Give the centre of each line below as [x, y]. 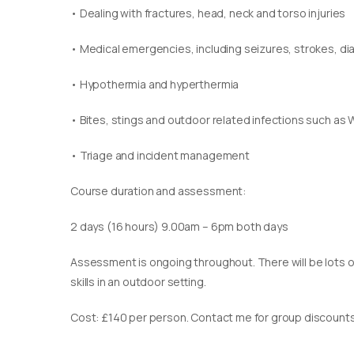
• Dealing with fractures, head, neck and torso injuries [208, 13]
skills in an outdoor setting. [138, 282]
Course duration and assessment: [158, 191]
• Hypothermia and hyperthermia [155, 84]
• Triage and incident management [160, 155]
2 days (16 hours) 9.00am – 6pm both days [179, 226]
